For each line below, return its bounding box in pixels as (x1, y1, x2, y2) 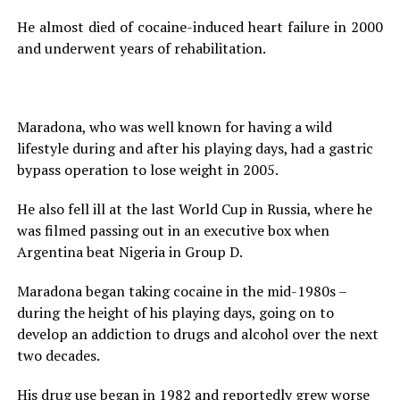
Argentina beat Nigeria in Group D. (16, 241, 243, 262)
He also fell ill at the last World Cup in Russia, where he (16, 198, 372, 219)
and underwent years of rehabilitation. (16, 37, 266, 58)
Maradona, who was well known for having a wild (16, 116, 332, 137)
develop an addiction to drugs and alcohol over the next (16, 323, 379, 344)
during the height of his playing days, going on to (16, 302, 334, 322)
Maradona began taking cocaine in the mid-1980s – (16, 280, 346, 301)
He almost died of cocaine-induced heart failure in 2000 (16, 16, 384, 37)
